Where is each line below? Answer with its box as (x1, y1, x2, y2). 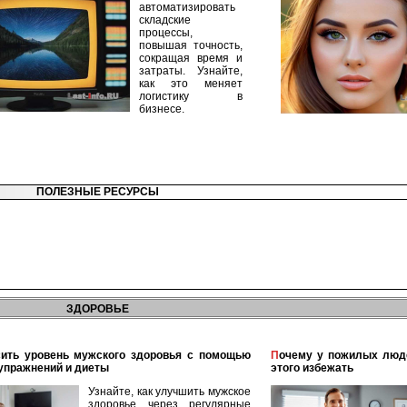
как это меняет (139, 77, 243, 90)
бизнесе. (139, 103, 184, 115)
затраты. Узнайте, (139, 65, 243, 77)
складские (139, 14, 191, 26)
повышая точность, (139, 39, 243, 52)
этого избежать (271, 362, 353, 374)
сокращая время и (139, 52, 243, 65)
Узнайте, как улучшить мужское (88, 385, 251, 398)
